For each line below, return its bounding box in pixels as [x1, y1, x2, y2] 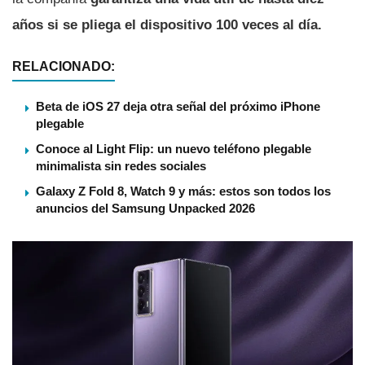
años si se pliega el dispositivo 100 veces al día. [12, 16, 322, 33]
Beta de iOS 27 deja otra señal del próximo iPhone [36, 99, 320, 113]
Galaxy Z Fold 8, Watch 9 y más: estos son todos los [36, 183, 331, 198]
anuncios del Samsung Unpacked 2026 [36, 200, 255, 215]
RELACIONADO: [12, 59, 115, 73]
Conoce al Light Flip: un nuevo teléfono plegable [36, 141, 311, 156]
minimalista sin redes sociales [36, 158, 206, 173]
